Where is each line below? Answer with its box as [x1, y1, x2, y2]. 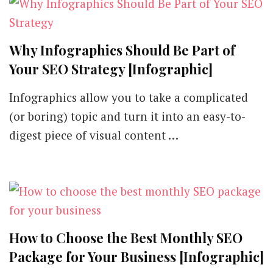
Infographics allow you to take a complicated [9, 90, 248, 105]
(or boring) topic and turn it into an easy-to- [9, 108, 246, 124]
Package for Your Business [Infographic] [9, 247, 264, 266]
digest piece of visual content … [9, 127, 179, 143]
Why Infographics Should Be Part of [9, 41, 235, 59]
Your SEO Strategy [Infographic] [9, 60, 213, 78]
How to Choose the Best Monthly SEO [9, 229, 243, 247]
